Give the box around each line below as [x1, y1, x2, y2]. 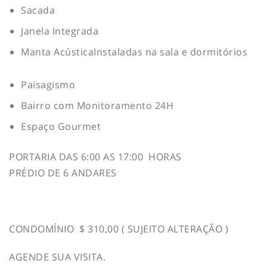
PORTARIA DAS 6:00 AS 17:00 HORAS [9, 150, 182, 163]
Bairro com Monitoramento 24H [21, 98, 173, 112]
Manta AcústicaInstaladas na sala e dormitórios [21, 45, 247, 58]
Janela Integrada [21, 24, 98, 38]
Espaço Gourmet [21, 119, 101, 133]
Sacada [21, 3, 55, 17]
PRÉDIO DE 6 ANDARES [9, 166, 117, 179]
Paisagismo [21, 77, 75, 91]
